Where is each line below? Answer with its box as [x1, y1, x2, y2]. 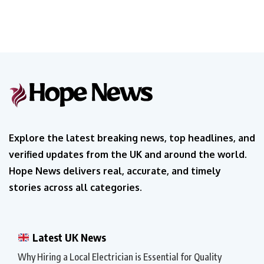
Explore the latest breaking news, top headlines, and [9, 132, 255, 144]
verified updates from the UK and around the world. [9, 148, 247, 161]
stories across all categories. [9, 181, 142, 194]
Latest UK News [29, 230, 106, 245]
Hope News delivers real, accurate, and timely [9, 165, 221, 177]
